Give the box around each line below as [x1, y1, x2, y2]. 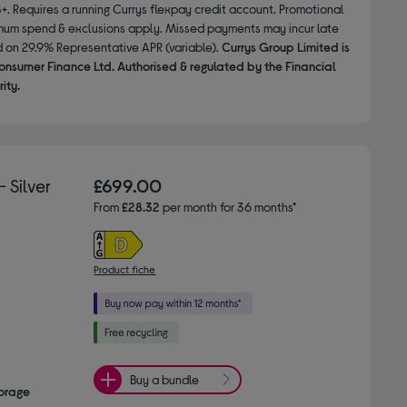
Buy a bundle [130, 372, 200, 388]
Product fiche [94, 262, 156, 275]
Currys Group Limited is [221, 38, 350, 55]
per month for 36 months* [160, 198, 297, 214]
